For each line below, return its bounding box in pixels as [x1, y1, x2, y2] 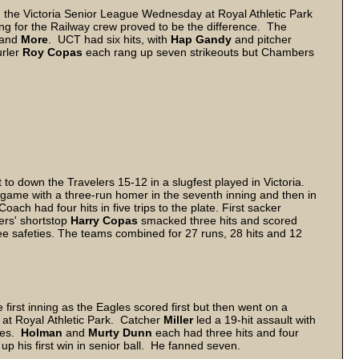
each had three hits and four [152, 326, 299, 339]
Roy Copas [22, 46, 83, 58]
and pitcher [232, 33, 292, 46]
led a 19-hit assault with [196, 313, 316, 326]
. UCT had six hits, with [48, 33, 171, 46]
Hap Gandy [171, 33, 232, 46]
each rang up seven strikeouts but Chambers [83, 46, 314, 58]
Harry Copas [71, 214, 141, 227]
